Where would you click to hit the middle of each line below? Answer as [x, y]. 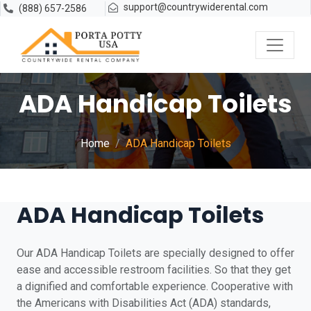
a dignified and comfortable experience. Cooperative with [155, 286]
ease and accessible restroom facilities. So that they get [154, 270]
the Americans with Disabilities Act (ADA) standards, [144, 303]
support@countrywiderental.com [196, 7]
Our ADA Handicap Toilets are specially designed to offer [155, 253]
